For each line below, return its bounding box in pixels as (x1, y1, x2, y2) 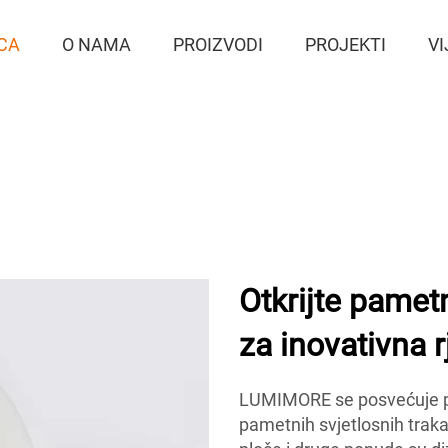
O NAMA (62, 34, 132, 55)
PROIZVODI (173, 34, 264, 55)
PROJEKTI (305, 34, 387, 55)
